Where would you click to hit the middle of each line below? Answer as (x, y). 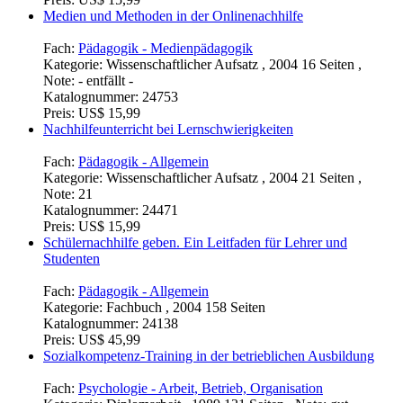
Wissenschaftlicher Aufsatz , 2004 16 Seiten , (234, 64)
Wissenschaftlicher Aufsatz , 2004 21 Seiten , (234, 177)
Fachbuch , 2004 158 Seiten (186, 307)
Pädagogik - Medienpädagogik (166, 48)
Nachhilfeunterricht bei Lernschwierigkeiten (168, 129)
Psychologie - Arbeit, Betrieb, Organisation (201, 388)
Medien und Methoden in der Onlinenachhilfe (173, 15)
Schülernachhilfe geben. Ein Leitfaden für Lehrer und (195, 242)
